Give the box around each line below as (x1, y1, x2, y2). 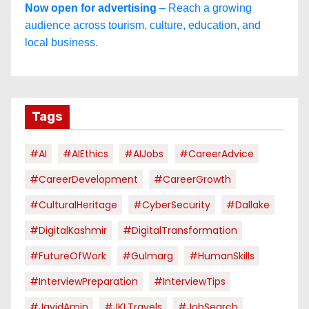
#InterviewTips (154, 275, 226, 288)
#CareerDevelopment (30, 172, 138, 186)
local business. (25, 37, 98, 48)
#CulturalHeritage (30, 198, 117, 212)
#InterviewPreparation (30, 275, 138, 288)
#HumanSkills (189, 249, 255, 263)
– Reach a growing (157, 2, 252, 14)
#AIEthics (63, 147, 108, 161)
